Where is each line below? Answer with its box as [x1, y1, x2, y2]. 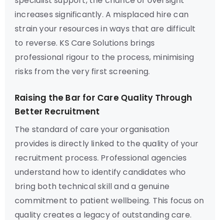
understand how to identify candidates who [15, 166, 186, 178]
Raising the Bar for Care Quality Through [15, 92, 192, 104]
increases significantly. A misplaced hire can [15, 9, 189, 20]
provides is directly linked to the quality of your [15, 138, 199, 149]
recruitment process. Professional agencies [15, 152, 187, 164]
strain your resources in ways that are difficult [15, 23, 196, 34]
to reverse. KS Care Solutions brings [15, 37, 155, 49]
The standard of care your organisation [15, 124, 170, 135]
